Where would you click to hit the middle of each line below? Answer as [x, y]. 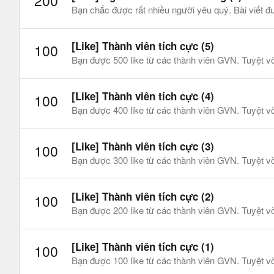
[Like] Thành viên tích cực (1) [143, 247]
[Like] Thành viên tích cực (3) [143, 146]
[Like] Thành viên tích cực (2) [143, 197]
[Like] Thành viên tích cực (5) [143, 46]
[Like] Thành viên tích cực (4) [143, 96]
